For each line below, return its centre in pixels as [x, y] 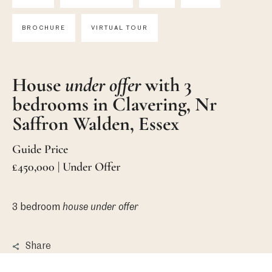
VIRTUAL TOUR [119, 28]
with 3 [166, 84]
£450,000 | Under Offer [66, 167]
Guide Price [40, 149]
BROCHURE [43, 28]
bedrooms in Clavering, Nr [114, 104]
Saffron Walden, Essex [95, 123]
